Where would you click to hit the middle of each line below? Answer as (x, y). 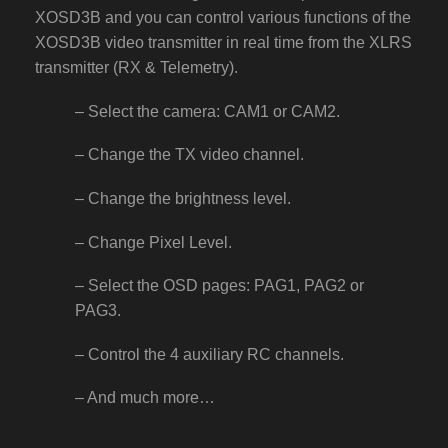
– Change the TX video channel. (189, 155)
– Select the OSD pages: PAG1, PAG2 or (219, 286)
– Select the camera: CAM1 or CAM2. (207, 111)
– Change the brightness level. (183, 199)
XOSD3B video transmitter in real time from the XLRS (223, 43)
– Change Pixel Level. (153, 242)
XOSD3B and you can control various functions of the (223, 18)
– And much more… (145, 398)
